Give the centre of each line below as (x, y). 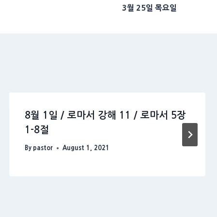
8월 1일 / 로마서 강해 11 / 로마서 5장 (105, 116)
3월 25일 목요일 (149, 8)
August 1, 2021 (86, 148)
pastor (43, 148)
